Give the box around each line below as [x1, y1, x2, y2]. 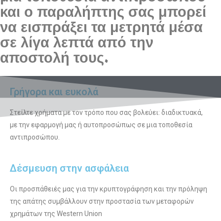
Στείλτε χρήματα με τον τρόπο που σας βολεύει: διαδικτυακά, [10, 109, 203, 117]
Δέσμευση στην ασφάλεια [10, 162, 129, 175]
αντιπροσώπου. [10, 133, 60, 142]
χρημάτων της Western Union [10, 210, 102, 218]
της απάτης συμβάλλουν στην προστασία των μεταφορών [10, 197, 194, 206]
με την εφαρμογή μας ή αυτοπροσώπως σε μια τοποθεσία [10, 121, 192, 129]
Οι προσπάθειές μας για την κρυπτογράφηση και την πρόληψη [10, 185, 207, 193]
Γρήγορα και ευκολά [10, 86, 98, 98]
